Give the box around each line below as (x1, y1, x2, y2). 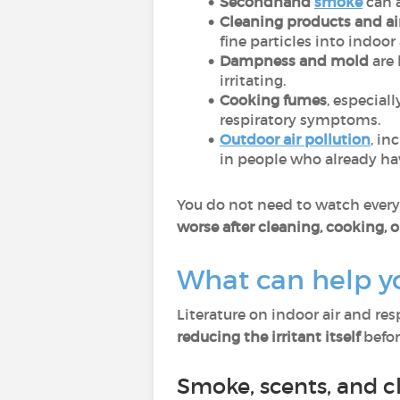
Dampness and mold (219, 52, 369, 70)
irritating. (220, 71, 286, 89)
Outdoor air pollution (219, 130, 371, 148)
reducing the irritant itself (177, 328, 360, 346)
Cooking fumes (219, 91, 327, 109)
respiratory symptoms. (220, 111, 380, 129)
